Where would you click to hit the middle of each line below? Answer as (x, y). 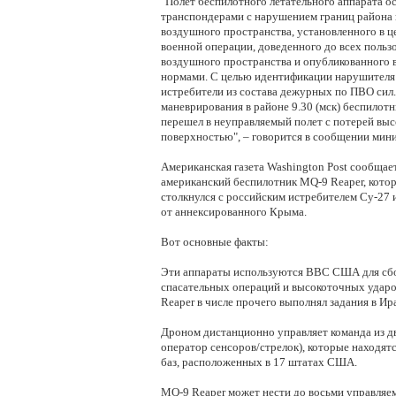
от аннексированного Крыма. (234, 212)
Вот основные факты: (215, 242)
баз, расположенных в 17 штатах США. (259, 362)
